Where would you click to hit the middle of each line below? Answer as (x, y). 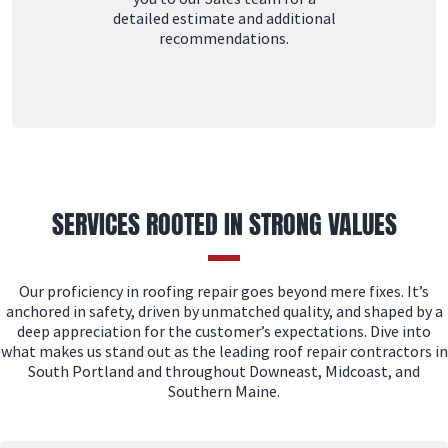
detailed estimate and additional (224, 18)
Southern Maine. (224, 391)
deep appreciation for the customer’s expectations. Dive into (224, 331)
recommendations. (224, 38)
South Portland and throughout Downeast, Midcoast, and (224, 371)
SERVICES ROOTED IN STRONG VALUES (224, 224)
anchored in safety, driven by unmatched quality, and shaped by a (224, 311)
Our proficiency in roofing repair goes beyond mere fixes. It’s (224, 291)
